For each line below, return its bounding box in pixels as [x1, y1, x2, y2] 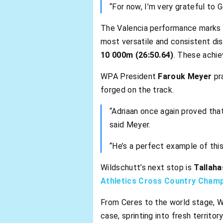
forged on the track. [101, 85, 174, 95]
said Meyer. [110, 120, 151, 130]
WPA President [101, 72, 158, 82]
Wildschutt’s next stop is [101, 163, 194, 173]
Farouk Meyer [158, 72, 212, 82]
